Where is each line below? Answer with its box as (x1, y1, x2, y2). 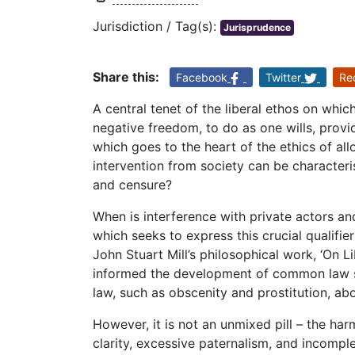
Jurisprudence (223, 21, 291, 34)
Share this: (93, 69, 159, 86)
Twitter (265, 71, 301, 85)
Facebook (176, 71, 227, 85)
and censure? (93, 177, 172, 193)
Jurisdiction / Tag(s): (93, 18, 220, 35)
